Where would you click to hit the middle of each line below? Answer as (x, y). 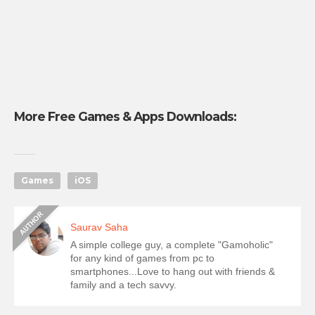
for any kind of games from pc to (142, 258)
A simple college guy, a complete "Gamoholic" (172, 245)
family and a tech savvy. (123, 285)
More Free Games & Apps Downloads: (125, 116)
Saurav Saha (99, 227)
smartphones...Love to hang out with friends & (173, 271)
